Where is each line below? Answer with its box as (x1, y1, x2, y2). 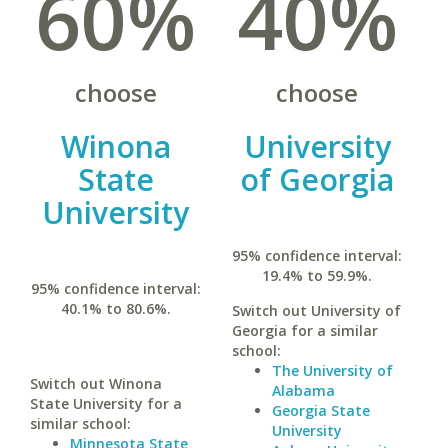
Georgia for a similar (231, 321, 378, 340)
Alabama (271, 381, 335, 400)
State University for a (30, 394, 182, 413)
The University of (271, 361, 393, 380)
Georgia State (271, 401, 370, 420)
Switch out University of (231, 301, 401, 320)
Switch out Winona (30, 374, 162, 393)
